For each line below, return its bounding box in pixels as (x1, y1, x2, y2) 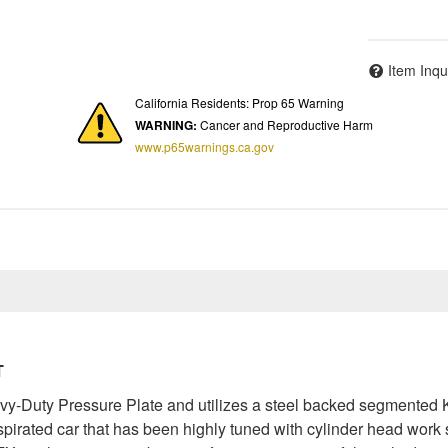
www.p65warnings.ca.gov (135, 137, 274, 155)
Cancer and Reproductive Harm (197, 115, 373, 133)
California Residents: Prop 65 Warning (135, 93, 344, 111)
